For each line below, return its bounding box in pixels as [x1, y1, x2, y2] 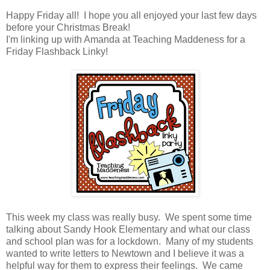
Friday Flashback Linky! [6, 46, 108, 57]
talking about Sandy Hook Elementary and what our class [6, 224, 250, 235]
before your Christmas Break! [6, 22, 130, 33]
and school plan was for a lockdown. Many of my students [6, 236, 253, 247]
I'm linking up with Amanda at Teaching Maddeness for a [6, 34, 245, 45]
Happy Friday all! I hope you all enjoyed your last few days [6, 10, 257, 21]
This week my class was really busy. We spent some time [6, 212, 252, 223]
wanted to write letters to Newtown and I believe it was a [6, 248, 244, 259]
